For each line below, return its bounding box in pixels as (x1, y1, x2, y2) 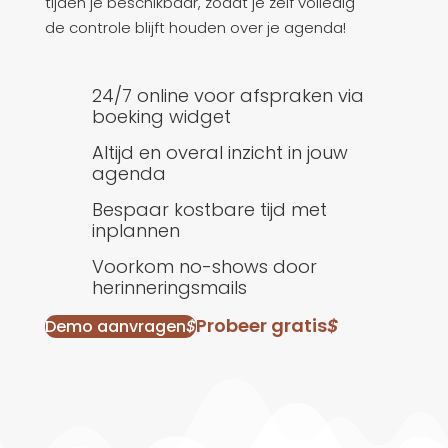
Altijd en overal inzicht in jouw (91, 140, 348, 166)
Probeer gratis (195, 313, 327, 339)
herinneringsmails (91, 275, 247, 301)
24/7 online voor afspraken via (91, 83, 364, 109)
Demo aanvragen (44, 315, 186, 339)
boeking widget (91, 104, 231, 130)
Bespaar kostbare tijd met (91, 197, 327, 223)
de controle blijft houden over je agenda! (44, 17, 346, 39)
